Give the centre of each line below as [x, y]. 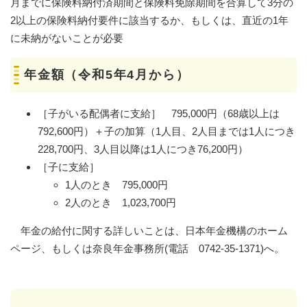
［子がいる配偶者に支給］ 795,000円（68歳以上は [159, 113]
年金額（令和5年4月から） [107, 74]
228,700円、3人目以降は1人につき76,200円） [143, 149]
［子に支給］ [69, 167]
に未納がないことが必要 [67, 38]
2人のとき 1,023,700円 [121, 202]
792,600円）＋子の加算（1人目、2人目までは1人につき [167, 131]
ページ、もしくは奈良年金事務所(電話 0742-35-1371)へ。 [147, 248]
